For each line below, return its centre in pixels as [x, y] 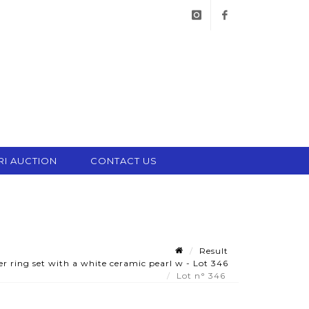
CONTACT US [124, 161]
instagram [208, 46]
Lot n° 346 [202, 275]
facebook [236, 46]
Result [214, 250]
